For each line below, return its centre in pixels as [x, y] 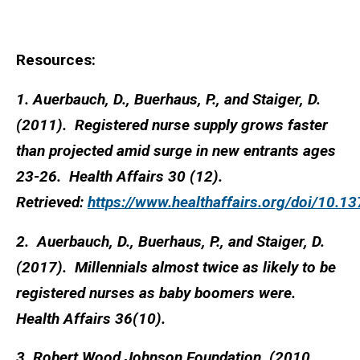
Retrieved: [52, 202]
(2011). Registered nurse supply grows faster [172, 125]
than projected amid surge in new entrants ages [176, 150]
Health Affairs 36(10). [91, 318]
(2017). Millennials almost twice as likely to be [176, 267]
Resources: [56, 59]
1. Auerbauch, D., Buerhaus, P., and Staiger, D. [168, 99]
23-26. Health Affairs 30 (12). [121, 176]
